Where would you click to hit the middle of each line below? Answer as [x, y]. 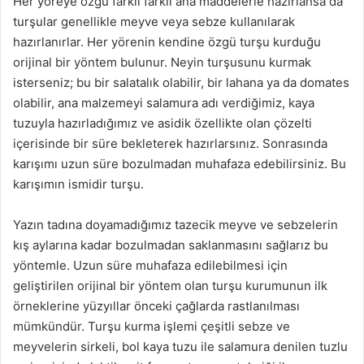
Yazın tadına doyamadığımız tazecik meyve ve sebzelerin [175, 224]
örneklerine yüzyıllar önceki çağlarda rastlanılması [156, 305]
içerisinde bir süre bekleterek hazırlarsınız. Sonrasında [170, 143]
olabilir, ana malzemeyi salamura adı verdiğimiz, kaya [164, 102]
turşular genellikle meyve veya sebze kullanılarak [154, 21]
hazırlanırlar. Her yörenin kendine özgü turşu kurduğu [167, 41]
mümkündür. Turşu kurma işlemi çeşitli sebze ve [152, 326]
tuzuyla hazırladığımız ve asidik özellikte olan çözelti [162, 123]
